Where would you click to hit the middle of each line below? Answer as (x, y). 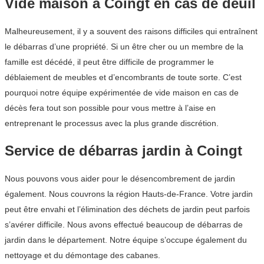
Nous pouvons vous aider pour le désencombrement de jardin (120, 178)
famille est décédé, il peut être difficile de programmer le (109, 62)
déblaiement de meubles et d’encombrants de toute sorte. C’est (123, 77)
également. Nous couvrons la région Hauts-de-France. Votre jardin (129, 194)
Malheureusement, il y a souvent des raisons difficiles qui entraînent (131, 31)
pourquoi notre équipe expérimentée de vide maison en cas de (122, 92)
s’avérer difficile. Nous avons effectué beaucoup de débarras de (124, 224)
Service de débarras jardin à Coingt (123, 150)
